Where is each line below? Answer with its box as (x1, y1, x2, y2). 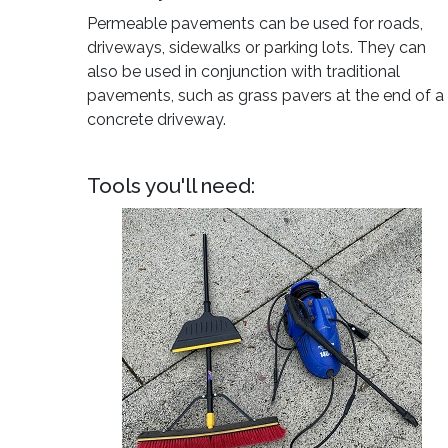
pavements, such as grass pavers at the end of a (87, 86, 444, 105)
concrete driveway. (87, 110, 230, 129)
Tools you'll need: (87, 173, 255, 198)
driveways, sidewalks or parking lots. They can (87, 38, 426, 57)
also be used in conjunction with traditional (87, 62, 400, 81)
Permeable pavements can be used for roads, (87, 14, 423, 33)
